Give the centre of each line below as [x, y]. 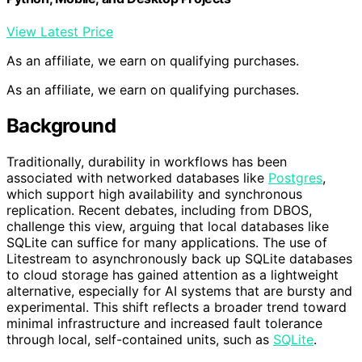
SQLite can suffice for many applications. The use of [167, 242]
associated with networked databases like [137, 178]
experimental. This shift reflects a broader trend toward [177, 307]
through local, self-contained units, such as [140, 339]
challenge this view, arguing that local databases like [168, 226]
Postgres [295, 178]
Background [61, 126]
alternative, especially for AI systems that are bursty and [179, 291]
